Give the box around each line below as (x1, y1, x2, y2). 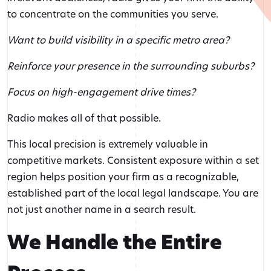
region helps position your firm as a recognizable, (7, 170, 239, 183)
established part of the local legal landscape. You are (7, 186, 258, 200)
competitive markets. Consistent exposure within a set (7, 154, 259, 167)
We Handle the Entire (7, 229, 222, 256)
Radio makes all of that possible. (7, 111, 161, 125)
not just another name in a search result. (7, 203, 196, 216)
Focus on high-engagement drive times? (7, 85, 195, 99)
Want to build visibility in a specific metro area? (7, 33, 229, 47)
